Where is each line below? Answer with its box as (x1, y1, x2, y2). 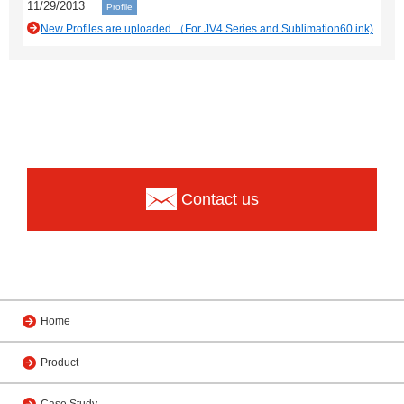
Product (41, 356, 78, 370)
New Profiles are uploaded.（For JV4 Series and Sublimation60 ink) (41, 23, 373, 36)
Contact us (180, 190, 259, 209)
